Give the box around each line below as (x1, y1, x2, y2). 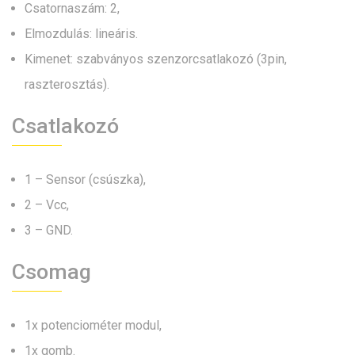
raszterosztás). (25, 77, 109, 93)
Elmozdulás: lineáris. (25, 26, 138, 42)
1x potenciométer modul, (25, 318, 162, 334)
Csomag (12, 259, 91, 285)
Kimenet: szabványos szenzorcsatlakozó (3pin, (25, 52, 287, 67)
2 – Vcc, (25, 197, 69, 213)
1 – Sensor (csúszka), (25, 172, 146, 188)
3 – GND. (25, 223, 73, 239)
